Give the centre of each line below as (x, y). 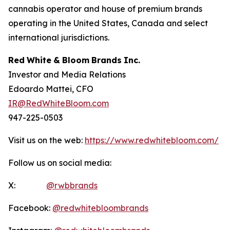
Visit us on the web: (46, 140)
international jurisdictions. (59, 37)
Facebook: (30, 208)
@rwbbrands (72, 185)
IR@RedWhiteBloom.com (59, 103)
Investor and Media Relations (67, 74)
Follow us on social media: (60, 163)
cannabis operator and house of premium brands (105, 9)
